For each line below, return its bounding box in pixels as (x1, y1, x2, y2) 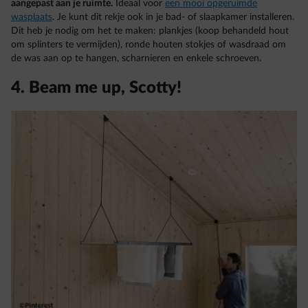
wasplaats (11, 12, 52, 23)
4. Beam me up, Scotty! (11, 80, 181, 97)
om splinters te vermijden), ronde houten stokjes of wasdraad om (11, 40, 286, 50)
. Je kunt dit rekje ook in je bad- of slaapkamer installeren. (52, 12, 294, 23)
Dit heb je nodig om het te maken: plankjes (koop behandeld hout (11, 26, 289, 36)
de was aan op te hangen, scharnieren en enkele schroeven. (11, 54, 261, 64)
